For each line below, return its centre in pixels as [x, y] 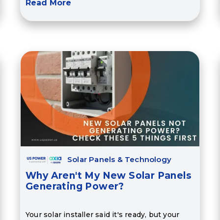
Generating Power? [75, 187]
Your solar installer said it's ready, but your [102, 214]
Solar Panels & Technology [119, 160]
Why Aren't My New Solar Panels [108, 176]
